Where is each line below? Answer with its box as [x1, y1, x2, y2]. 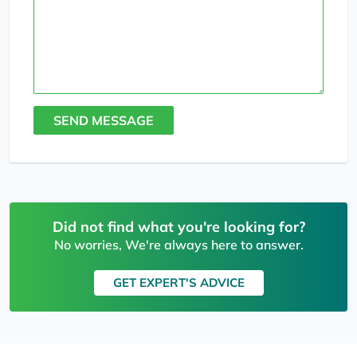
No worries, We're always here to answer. [53, 237, 304, 253]
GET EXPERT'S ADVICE [112, 275, 245, 291]
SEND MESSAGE [53, 112, 154, 129]
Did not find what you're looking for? [52, 218, 305, 237]
